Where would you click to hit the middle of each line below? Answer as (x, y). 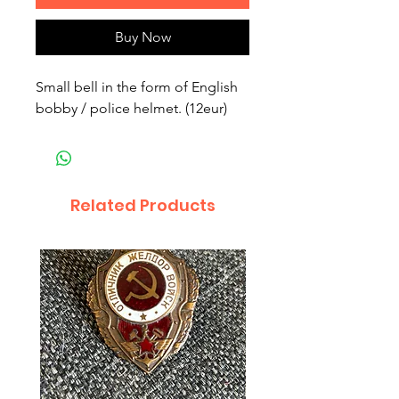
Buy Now (142, 37)
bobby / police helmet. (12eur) (131, 109)
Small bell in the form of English (137, 87)
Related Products (142, 206)
